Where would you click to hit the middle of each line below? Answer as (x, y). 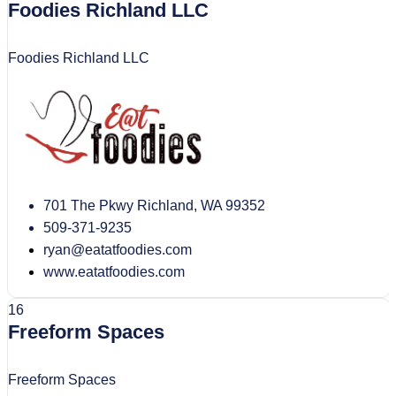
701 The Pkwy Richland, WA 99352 (154, 206)
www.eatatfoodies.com (114, 272)
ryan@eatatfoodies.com (118, 250)
